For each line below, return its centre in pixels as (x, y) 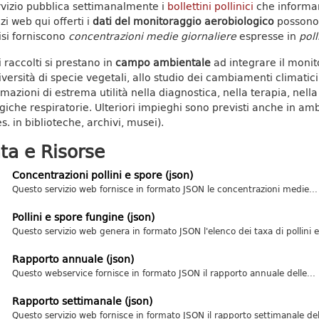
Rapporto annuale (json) (73, 259)
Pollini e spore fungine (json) (83, 217)
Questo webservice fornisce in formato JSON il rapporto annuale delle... (163, 273)
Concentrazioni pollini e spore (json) (102, 175)
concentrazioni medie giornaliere (152, 36)
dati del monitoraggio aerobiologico (183, 21)
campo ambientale (163, 62)
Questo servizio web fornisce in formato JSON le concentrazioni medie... (164, 189)
